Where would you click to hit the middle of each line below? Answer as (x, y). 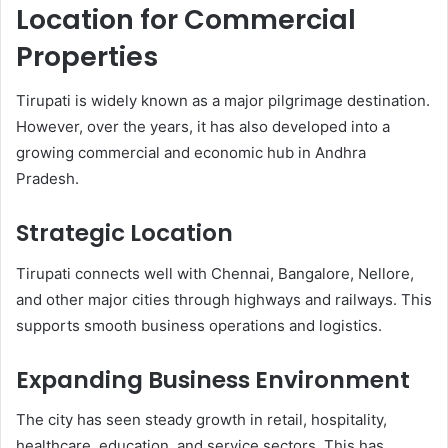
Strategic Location (124, 233)
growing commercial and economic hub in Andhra (191, 153)
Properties (87, 56)
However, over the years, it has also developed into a (203, 127)
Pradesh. (47, 179)
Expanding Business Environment (213, 379)
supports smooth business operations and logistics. (199, 325)
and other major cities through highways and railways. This (224, 299)
